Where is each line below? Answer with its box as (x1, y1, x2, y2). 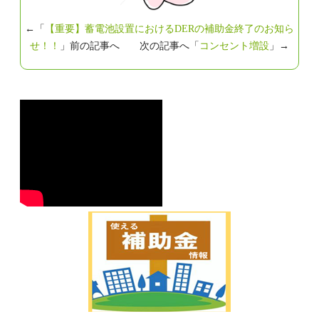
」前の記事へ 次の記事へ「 (60, 41, 199, 51)
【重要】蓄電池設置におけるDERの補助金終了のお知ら (45, 23, 294, 34)
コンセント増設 (199, 41, 269, 51)
